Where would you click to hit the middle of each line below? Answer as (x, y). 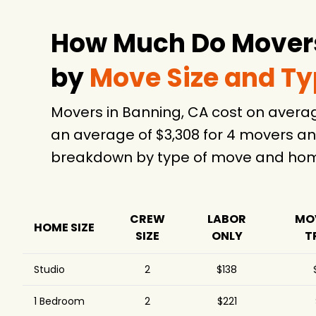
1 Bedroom (59, 301)
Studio (49, 269)
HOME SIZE (64, 227)
